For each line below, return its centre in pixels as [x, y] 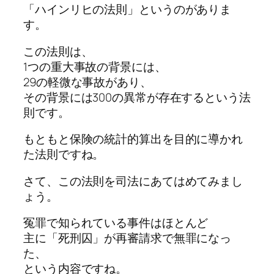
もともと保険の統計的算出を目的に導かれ [133, 139]
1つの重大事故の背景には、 [95, 66]
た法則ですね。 [64, 154]
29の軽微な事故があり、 [87, 82]
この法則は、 [58, 51]
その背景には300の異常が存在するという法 [137, 97]
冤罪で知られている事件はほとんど [116, 223]
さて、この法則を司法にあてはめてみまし [133, 181]
